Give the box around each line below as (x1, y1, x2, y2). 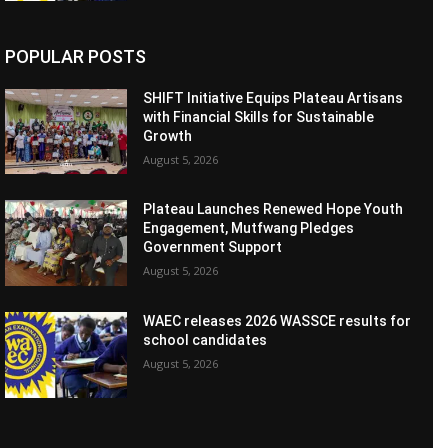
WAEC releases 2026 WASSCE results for (143, 312, 412, 329)
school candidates (143, 331, 268, 348)
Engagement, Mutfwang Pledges (143, 220, 355, 237)
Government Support (143, 239, 283, 256)
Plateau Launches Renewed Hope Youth (143, 201, 404, 218)
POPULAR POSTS (5, 45, 146, 67)
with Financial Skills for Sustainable (143, 108, 375, 125)
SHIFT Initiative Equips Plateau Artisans (143, 89, 404, 106)
